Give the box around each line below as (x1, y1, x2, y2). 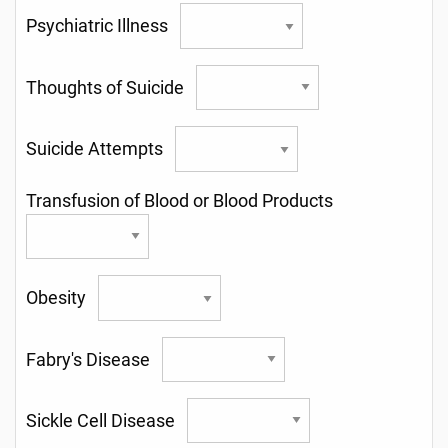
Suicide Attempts (26, 139, 175, 160)
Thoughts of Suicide (26, 77, 196, 98)
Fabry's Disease (26, 349, 162, 370)
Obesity (26, 288, 98, 309)
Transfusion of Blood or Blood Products (26, 190, 341, 211)
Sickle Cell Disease (26, 411, 187, 432)
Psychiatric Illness (26, 16, 180, 37)
